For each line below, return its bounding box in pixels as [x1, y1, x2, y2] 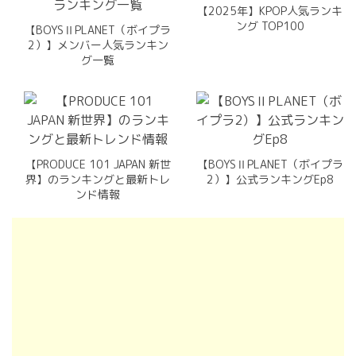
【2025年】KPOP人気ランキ [197, 3, 343, 18]
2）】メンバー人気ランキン [27, 37, 168, 52]
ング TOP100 [235, 18, 304, 33]
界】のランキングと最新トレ [25, 172, 171, 187]
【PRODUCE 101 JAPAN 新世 [25, 157, 171, 172]
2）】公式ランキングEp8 [206, 172, 334, 187]
